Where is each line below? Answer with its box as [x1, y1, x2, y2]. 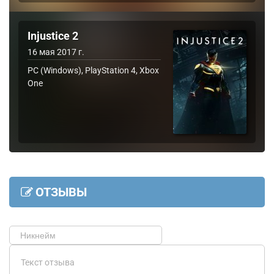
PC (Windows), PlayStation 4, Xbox [28, 65, 159, 75]
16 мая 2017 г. [28, 47, 84, 57]
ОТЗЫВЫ [35, 185, 87, 199]
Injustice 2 [28, 30, 78, 42]
